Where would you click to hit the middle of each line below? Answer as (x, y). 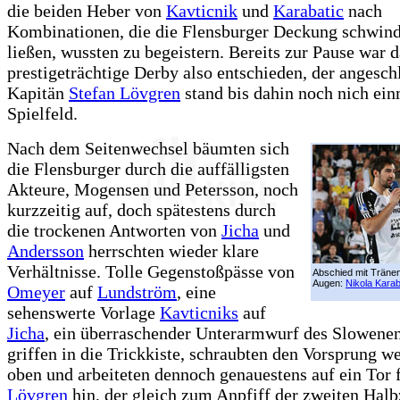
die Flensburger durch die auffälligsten (148, 169)
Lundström (137, 292)
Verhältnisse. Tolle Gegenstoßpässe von (151, 272)
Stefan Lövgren (125, 93)
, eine (196, 292)
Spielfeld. (42, 114)
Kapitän (38, 93)
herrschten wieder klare (171, 251)
